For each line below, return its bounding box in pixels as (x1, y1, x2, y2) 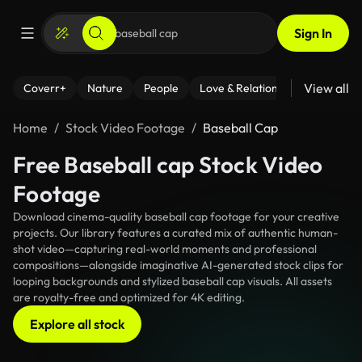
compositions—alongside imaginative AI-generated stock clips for (13, 258, 343, 272)
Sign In (294, 25, 332, 41)
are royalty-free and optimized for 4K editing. (13, 290, 245, 305)
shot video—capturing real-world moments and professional (13, 242, 317, 256)
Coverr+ (23, 81, 66, 95)
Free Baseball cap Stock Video (13, 150, 323, 179)
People (144, 81, 179, 95)
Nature (87, 81, 123, 95)
